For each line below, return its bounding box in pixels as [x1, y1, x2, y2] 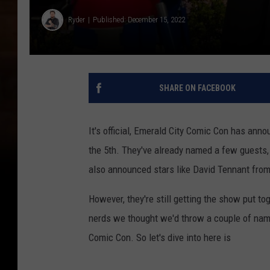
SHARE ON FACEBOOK [159, 83, 236, 93]
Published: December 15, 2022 [93, 15, 185, 25]
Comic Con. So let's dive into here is [89, 231, 231, 243]
